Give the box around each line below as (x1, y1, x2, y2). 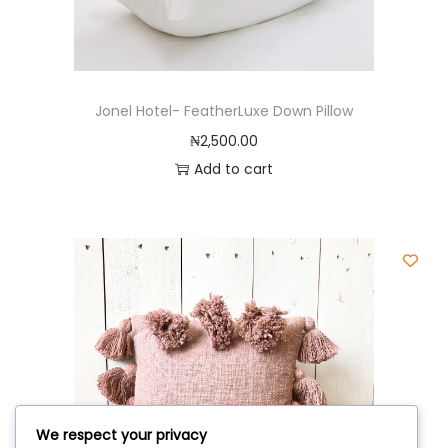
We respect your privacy (36, 425, 207, 446)
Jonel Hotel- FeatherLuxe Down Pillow (94, 101, 353, 121)
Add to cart (193, 159, 273, 179)
